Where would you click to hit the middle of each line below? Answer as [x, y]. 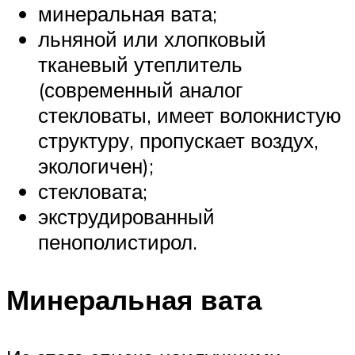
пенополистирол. [118, 242]
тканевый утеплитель [140, 65]
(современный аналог [140, 90]
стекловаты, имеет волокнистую [190, 115]
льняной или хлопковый [152, 39]
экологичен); [96, 166]
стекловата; [93, 191]
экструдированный [126, 217]
